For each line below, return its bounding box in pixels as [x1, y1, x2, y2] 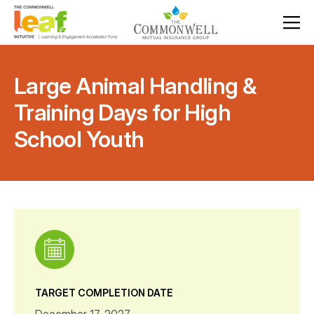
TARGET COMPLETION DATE [35, 287, 173, 299]
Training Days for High [14, 99, 231, 126]
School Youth [14, 125, 144, 153]
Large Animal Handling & [14, 72, 257, 100]
